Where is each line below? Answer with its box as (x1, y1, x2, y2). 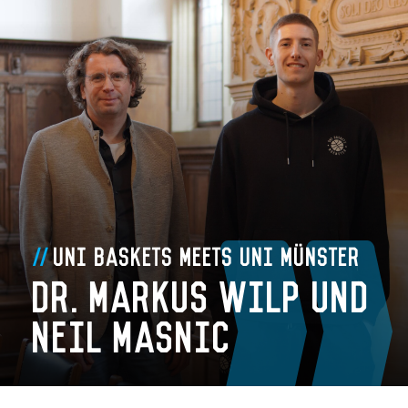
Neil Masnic (32, 313, 232, 353)
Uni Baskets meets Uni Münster (53, 242, 361, 267)
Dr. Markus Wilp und (32, 273, 371, 313)
